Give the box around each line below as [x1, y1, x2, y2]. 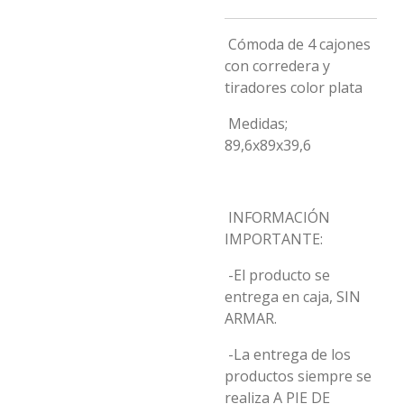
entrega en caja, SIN [225, 287, 361, 307]
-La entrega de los [225, 344, 351, 364]
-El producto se [225, 265, 330, 285]
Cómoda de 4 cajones [225, 34, 371, 54]
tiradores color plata [225, 78, 363, 97]
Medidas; [225, 114, 288, 133]
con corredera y [225, 56, 330, 76]
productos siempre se [225, 366, 372, 386]
